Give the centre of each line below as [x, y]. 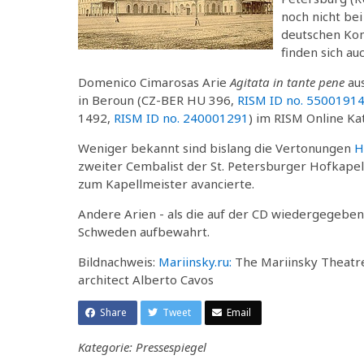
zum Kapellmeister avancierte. [166, 183]
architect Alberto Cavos [146, 279]
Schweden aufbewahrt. [144, 231]
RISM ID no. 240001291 [181, 117]
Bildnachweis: [118, 261]
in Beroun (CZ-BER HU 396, [158, 100]
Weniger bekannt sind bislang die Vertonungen [216, 147]
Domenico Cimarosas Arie [154, 82]
